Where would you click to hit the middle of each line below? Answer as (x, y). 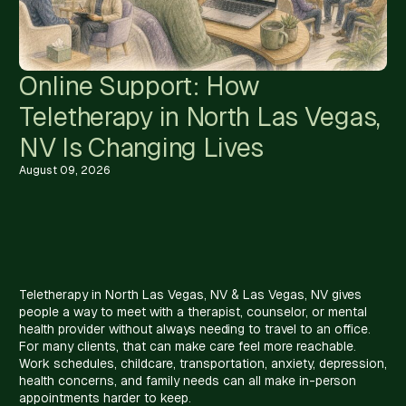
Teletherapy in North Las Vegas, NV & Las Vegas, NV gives (190, 295)
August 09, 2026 (65, 171)
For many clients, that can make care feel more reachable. (188, 347)
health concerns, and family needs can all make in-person (188, 381)
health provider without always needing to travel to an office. (195, 329)
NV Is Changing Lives (142, 148)
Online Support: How (140, 86)
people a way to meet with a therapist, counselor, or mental (193, 312)
